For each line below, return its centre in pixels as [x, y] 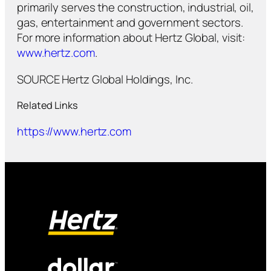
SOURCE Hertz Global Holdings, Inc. [105, 79]
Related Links [47, 106]
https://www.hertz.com [74, 131]
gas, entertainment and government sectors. [130, 23]
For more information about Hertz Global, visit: [131, 38]
